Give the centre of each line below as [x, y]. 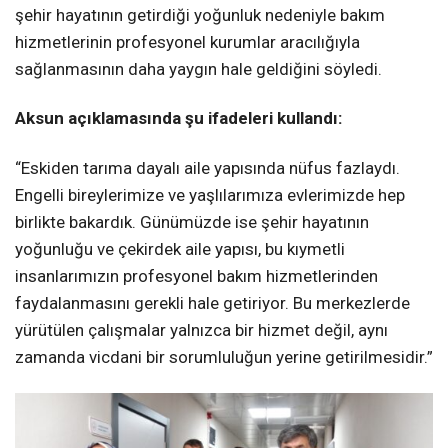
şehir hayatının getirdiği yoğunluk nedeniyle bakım [200, 15]
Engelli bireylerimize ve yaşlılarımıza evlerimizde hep [210, 194]
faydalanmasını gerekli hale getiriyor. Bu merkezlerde [212, 302]
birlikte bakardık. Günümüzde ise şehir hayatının [192, 221]
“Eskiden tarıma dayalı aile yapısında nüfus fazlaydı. [207, 167]
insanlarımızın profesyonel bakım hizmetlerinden [196, 275]
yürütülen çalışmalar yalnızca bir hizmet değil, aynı [201, 329]
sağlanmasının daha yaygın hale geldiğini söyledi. [198, 69]
